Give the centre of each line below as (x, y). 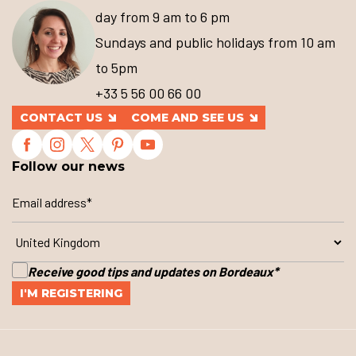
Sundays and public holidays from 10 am (215, 43)
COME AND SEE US (188, 118)
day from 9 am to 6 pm (163, 17)
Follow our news (68, 167)
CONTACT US (61, 118)
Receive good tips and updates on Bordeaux (151, 272)
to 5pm (116, 68)
